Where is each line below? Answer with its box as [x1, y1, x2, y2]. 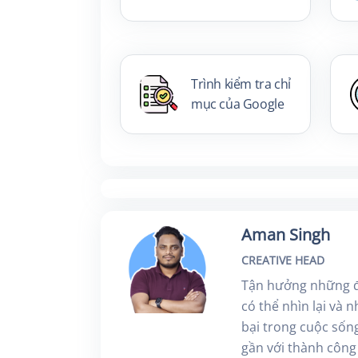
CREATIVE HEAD [241, 253, 325, 268]
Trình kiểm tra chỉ [191, 75, 291, 93]
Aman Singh [241, 224, 331, 246]
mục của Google [191, 95, 284, 113]
